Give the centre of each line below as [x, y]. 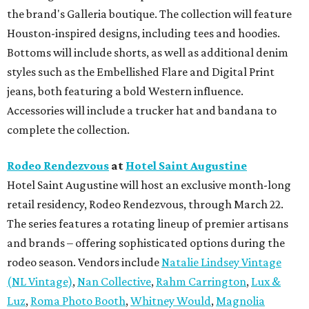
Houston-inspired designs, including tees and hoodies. [143, 33]
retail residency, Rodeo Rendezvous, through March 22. [145, 205]
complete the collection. [68, 130]
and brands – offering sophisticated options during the [146, 243]
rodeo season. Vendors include [83, 262]
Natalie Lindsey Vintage [221, 262]
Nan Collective [114, 282]
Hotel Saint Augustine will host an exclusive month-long [149, 185]
